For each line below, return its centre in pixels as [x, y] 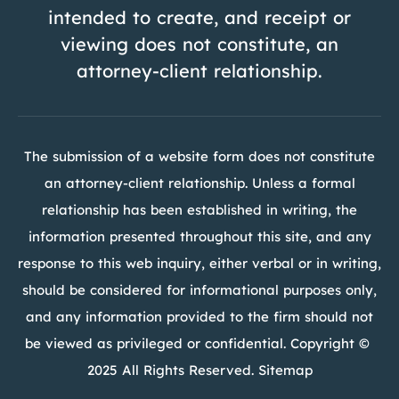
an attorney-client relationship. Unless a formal [199, 183]
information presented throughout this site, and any [199, 237]
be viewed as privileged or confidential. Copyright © [199, 344]
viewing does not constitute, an [199, 45]
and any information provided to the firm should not [199, 317]
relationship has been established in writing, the [199, 210]
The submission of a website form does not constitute [199, 157]
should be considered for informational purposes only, [199, 290]
